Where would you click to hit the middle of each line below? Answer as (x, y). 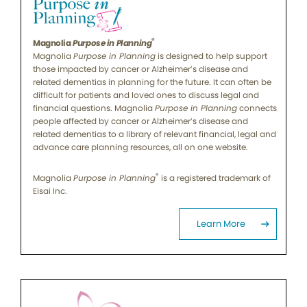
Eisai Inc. (50, 191)
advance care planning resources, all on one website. (140, 147)
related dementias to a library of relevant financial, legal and (155, 134)
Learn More (222, 223)
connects (257, 108)
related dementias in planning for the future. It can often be (152, 82)
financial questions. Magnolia (94, 108)
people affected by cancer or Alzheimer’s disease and (140, 121)
